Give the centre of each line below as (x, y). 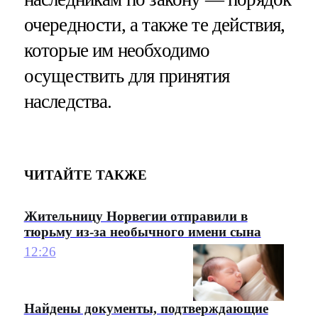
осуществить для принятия (127, 76)
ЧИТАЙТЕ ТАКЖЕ (85, 175)
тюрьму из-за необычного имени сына (142, 231)
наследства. (68, 101)
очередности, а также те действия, (154, 24)
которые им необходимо (117, 50)
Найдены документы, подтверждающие (146, 309)
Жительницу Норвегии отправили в (136, 216)
